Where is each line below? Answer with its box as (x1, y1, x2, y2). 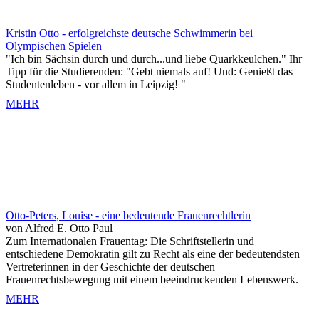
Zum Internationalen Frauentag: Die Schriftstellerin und (6, 235, 254, 247)
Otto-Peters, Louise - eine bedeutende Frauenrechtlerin (6, 209, 251, 221)
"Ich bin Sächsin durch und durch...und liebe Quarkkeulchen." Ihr (6, 53, 302, 65)
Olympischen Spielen (6, 40, 102, 52)
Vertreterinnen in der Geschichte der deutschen (6, 261, 215, 273)
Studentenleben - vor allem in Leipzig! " (6, 78, 186, 90)
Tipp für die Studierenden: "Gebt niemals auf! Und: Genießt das (6, 66, 293, 78)
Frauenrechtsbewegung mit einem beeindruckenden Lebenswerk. (6, 273, 298, 286)
